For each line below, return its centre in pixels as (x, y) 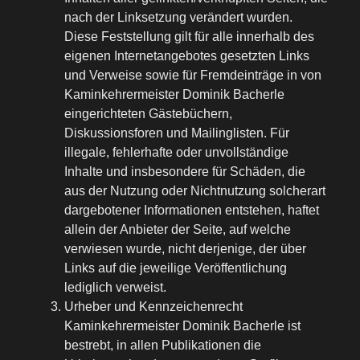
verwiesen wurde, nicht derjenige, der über (185, 249)
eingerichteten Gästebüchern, (148, 114)
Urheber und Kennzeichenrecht (153, 307)
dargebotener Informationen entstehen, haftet (192, 211)
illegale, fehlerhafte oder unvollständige (176, 153)
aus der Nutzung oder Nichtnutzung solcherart (195, 191)
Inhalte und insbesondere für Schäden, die (185, 172)
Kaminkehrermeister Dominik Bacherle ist (182, 326)
